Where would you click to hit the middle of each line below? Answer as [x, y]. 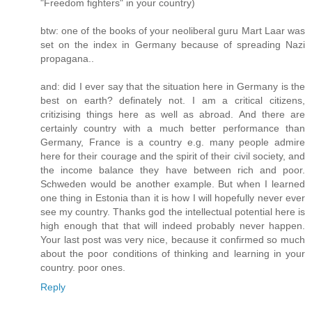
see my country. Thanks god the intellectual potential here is [173, 211]
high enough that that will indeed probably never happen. [173, 225]
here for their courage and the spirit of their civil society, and [173, 156]
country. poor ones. [83, 267]
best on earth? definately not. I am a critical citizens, [173, 100]
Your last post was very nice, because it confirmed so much [173, 239]
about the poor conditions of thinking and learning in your [173, 253]
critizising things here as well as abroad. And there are [173, 114]
